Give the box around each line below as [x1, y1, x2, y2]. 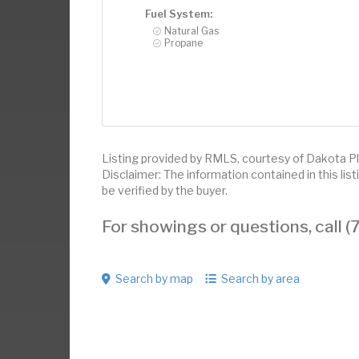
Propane [164, 36, 203, 49]
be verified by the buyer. [102, 183, 228, 197]
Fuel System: [145, 6, 212, 20]
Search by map [115, 271, 193, 285]
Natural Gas [164, 24, 219, 37]
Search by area [221, 271, 300, 285]
